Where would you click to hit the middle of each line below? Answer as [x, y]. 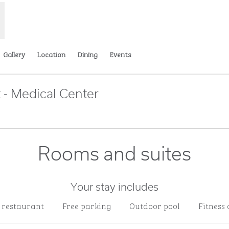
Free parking [86, 205]
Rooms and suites [114, 155]
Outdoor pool [154, 205]
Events [121, 54]
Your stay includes [114, 188]
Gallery [14, 54]
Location [51, 54]
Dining [88, 54]
